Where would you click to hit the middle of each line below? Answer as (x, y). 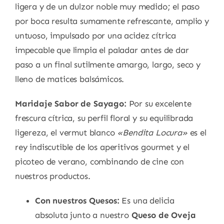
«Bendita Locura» (152, 133)
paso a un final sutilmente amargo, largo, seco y (107, 65)
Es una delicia (147, 201)
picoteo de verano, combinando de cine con (99, 162)
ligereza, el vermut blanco (66, 133)
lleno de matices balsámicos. (69, 79)
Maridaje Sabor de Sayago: (70, 104)
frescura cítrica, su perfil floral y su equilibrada (104, 118)
